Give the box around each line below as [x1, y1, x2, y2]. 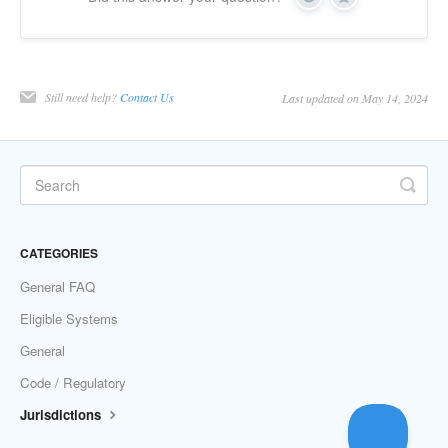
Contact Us [120, 89, 174, 106]
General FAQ [20, 277, 95, 297]
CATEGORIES [20, 244, 98, 263]
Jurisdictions [20, 405, 105, 425]
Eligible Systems [20, 309, 118, 329]
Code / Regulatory [20, 373, 126, 393]
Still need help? [45, 89, 120, 106]
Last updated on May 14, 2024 [282, 90, 428, 107]
